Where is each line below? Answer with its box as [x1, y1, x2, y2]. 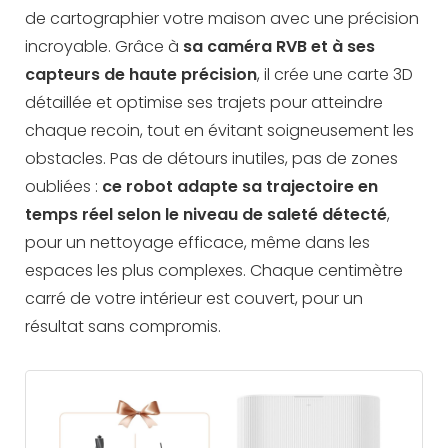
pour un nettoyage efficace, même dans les [25, 230, 370, 254]
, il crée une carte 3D [257, 62, 413, 86]
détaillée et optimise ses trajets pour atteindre [25, 90, 383, 114]
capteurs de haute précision [25, 62, 257, 86]
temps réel [25, 202, 113, 226]
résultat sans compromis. [25, 314, 221, 338]
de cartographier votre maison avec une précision [25, 6, 419, 30]
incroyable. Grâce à [25, 34, 183, 58]
